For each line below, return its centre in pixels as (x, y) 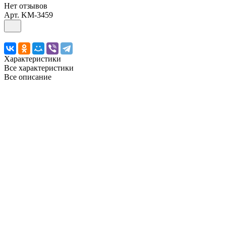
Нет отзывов (26, 6)
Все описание (28, 77)
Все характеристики (39, 68)
